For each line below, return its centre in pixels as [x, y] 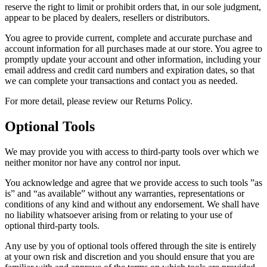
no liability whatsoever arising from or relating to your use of [119, 215]
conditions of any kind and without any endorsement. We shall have [132, 204]
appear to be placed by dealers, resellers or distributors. [107, 17]
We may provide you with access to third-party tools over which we [132, 151]
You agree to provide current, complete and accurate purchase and [128, 38]
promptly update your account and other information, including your [133, 59]
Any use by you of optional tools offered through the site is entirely [131, 246]
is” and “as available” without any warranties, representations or [125, 193]
